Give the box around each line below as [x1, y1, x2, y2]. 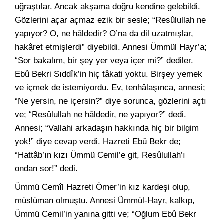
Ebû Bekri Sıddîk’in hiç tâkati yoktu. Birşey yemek [15, 69, 202, 79]
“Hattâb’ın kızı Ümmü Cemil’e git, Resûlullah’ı [15, 150, 185, 160]
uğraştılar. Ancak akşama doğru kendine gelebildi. [15, 2, 200, 11]
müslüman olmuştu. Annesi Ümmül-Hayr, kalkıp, [15, 196, 195, 205]
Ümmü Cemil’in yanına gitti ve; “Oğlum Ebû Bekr [15, 209, 196, 219]
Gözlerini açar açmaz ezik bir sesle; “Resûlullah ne [15, 15, 206, 25]
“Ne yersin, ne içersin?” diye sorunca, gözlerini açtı [15, 96, 206, 106]
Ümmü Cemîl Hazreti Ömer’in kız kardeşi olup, [15, 182, 190, 192]
